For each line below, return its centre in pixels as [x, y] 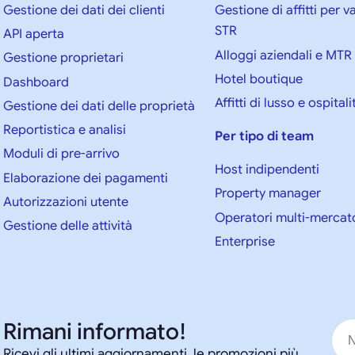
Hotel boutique [259, 79]
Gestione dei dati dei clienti [84, 10]
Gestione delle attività [68, 226]
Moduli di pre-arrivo [61, 154]
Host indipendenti [267, 170]
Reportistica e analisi [65, 130]
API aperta [34, 34]
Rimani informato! [95, 331]
